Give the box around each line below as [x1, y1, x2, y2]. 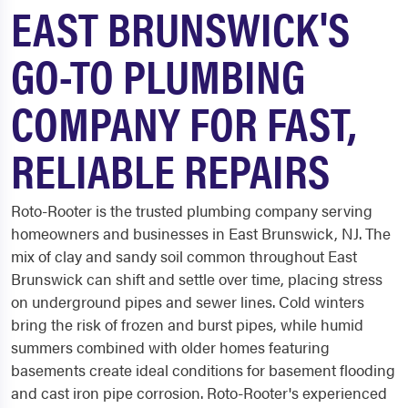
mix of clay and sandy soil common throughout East [11, 245, 357, 268]
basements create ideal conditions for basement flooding [11, 359, 395, 382]
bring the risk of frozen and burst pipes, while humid [11, 313, 363, 336]
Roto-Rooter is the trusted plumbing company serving [11, 199, 372, 222]
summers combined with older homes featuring [11, 336, 330, 359]
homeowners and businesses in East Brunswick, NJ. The [11, 222, 391, 245]
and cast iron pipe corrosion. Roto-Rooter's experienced [11, 382, 387, 404]
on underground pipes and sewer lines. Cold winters [11, 291, 364, 313]
